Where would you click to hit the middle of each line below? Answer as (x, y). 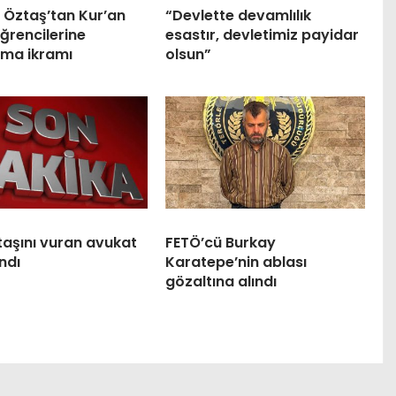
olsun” (188, 54)
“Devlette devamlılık (238, 15)
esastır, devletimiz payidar (262, 34)
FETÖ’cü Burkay (220, 242)
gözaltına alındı (221, 281)
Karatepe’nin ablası (236, 262)
